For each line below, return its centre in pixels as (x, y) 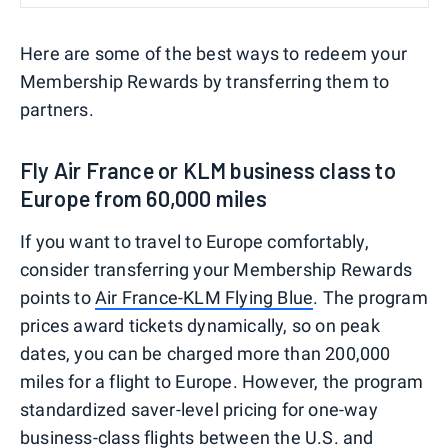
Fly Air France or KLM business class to (208, 169)
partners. (57, 109)
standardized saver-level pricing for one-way (199, 409)
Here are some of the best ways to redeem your (214, 53)
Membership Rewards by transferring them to (205, 81)
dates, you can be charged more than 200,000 (205, 353)
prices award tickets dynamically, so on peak (200, 325)
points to (57, 297)
